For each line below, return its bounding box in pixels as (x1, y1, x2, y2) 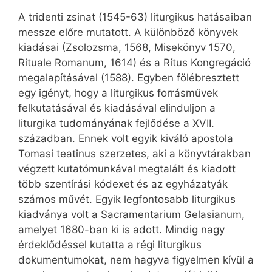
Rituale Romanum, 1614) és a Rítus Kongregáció (18, 56, 251, 69)
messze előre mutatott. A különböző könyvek (18, 26, 238, 39)
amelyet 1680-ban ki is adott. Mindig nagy (18, 223, 225, 236)
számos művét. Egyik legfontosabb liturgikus (18, 193, 236, 206)
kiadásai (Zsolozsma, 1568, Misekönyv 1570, (18, 41, 236, 54)
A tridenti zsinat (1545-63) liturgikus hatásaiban (18, 11, 252, 24)
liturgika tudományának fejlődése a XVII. (18, 117, 214, 130)
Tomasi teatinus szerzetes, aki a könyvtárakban (18, 148, 251, 160)
